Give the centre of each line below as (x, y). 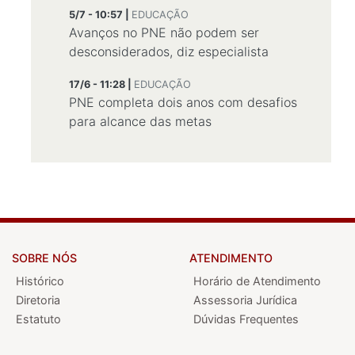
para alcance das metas (140, 121)
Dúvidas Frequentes (246, 319)
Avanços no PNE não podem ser (164, 32)
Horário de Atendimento (257, 281)
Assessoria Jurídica (245, 300)
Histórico (40, 281)
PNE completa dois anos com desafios (183, 102)
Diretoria (38, 300)
